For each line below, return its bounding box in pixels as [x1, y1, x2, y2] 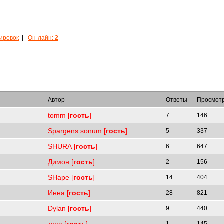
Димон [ [48, 158, 73, 166]
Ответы [166, 96, 189, 103]
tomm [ [48, 111, 70, 119]
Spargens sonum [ [48, 127, 106, 135]
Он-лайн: [28, 34, 55, 41]
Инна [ [48, 189, 69, 197]
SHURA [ [48, 142, 76, 150]
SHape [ [48, 173, 73, 181]
